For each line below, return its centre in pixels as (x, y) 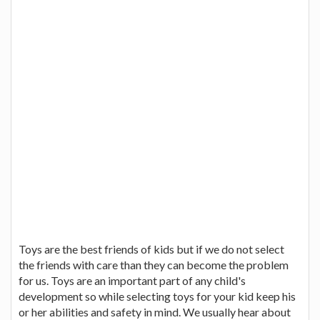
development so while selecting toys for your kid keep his (157, 296)
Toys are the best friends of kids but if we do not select (151, 249)
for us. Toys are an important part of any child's (132, 280)
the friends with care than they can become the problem (154, 264)
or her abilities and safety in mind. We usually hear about (155, 311)
